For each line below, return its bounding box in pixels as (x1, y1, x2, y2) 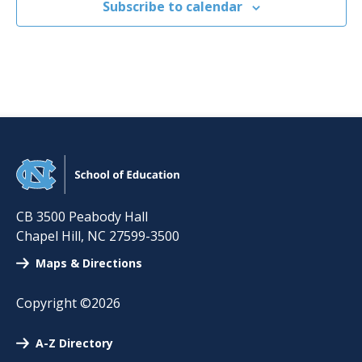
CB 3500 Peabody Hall (16, 208, 148, 226)
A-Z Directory (36, 335, 113, 351)
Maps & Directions (36, 255, 142, 271)
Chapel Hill (16, 227, 81, 246)
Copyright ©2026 (16, 294, 120, 313)
